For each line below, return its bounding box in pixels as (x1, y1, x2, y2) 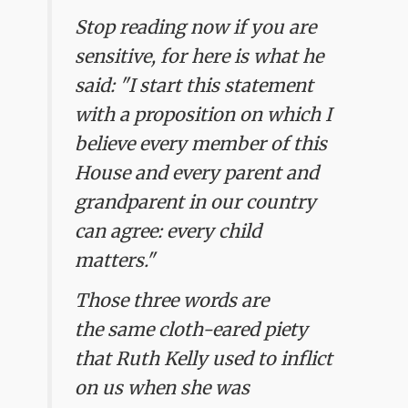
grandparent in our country (75, 189, 317, 213)
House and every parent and (75, 160, 320, 184)
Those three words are (75, 289, 270, 311)
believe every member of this (75, 131, 328, 155)
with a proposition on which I (75, 102, 332, 126)
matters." (75, 248, 156, 271)
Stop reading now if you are (75, 15, 317, 38)
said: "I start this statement (75, 73, 314, 97)
